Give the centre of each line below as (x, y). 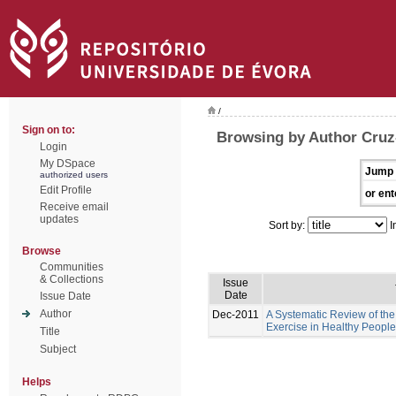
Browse (42, 251)
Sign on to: (49, 130)
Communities (72, 267)
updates (59, 219)
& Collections (72, 279)
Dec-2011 (236, 314)
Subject (58, 349)
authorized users (74, 175)
